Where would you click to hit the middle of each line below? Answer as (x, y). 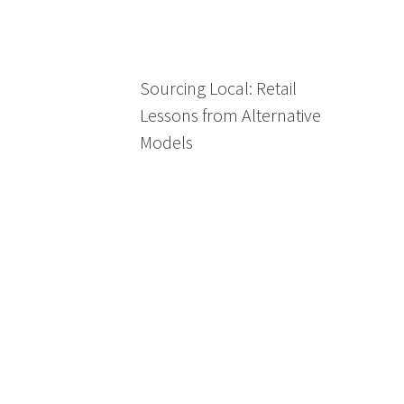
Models (166, 142)
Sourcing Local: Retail (218, 88)
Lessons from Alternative (230, 115)
